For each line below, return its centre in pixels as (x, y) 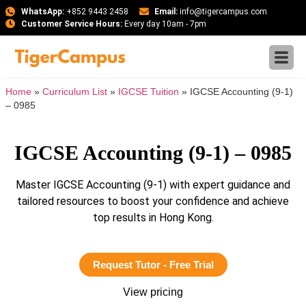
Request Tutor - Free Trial (153, 265)
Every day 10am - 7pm (164, 24)
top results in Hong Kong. (153, 218)
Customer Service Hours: (71, 24)
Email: (166, 12)
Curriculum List (75, 92)
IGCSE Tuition (149, 92)
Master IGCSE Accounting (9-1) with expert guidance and (153, 185)
